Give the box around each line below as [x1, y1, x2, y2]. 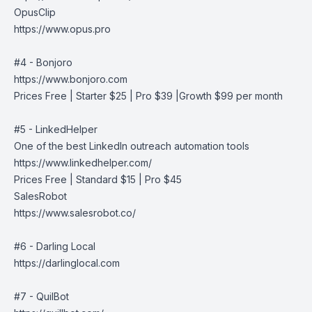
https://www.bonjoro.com [14, 73, 127, 85]
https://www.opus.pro [14, 23, 111, 35]
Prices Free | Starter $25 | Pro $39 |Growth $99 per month [14, 90, 283, 102]
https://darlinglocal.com [14, 257, 120, 269]
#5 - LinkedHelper [14, 123, 97, 135]
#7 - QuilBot [14, 290, 69, 302]
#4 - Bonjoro [14, 56, 72, 68]
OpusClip [14, 6, 56, 18]
